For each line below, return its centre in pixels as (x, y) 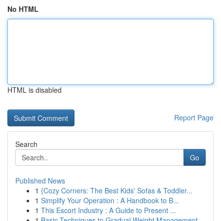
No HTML (23, 9)
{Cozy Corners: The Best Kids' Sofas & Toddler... (117, 190)
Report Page (194, 117)
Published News (40, 181)
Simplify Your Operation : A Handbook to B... (110, 200)
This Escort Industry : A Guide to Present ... (109, 210)
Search (26, 144)
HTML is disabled (35, 90)
